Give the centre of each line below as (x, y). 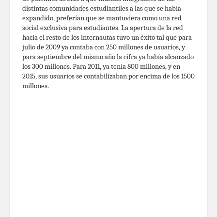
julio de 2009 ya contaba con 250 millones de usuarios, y (104, 47)
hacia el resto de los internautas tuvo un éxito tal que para (107, 37)
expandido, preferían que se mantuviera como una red (102, 18)
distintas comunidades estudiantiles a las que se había (102, 8)
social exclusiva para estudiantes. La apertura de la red (103, 28)
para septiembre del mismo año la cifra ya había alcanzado (108, 57)
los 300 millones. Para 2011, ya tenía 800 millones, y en (101, 66)
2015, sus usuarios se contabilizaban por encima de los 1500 (108, 76)
